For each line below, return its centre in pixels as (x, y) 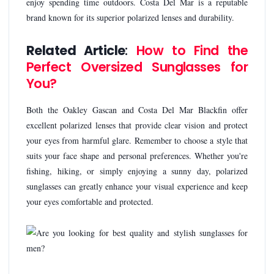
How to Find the (192, 50)
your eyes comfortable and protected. (90, 201)
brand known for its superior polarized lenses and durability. (130, 17)
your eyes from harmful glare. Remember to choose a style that (137, 140)
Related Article (76, 50)
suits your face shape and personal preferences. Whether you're (137, 155)
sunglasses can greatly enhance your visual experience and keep (137, 186)
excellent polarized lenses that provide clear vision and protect (137, 125)
